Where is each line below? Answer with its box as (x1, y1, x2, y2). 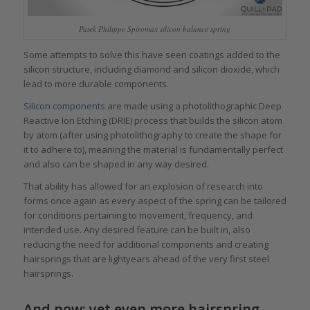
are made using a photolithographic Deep (104, 99, 282, 112)
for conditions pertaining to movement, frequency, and (23, 208, 253, 221)
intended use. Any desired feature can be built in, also (23, 223, 250, 236)
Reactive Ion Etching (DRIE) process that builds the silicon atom (23, 113, 282, 127)
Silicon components (23, 99, 105, 112)
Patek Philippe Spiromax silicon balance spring (79, 23, 231, 34)
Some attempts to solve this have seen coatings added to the (23, 48, 280, 61)
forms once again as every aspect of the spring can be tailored (23, 194, 286, 207)
